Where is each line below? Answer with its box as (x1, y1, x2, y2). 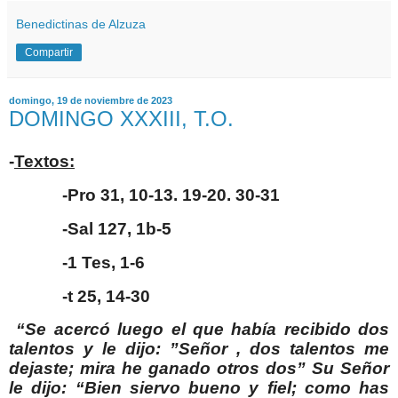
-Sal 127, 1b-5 (62, 219, 171, 238)
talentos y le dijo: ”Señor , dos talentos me (9, 339, 389, 359)
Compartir (25, 45, 73, 59)
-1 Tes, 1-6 (62, 252, 145, 272)
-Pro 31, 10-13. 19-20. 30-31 (62, 186, 280, 205)
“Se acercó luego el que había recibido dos (16, 320, 389, 339)
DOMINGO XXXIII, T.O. (9, 106, 234, 131)
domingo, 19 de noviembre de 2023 (9, 95, 172, 107)
